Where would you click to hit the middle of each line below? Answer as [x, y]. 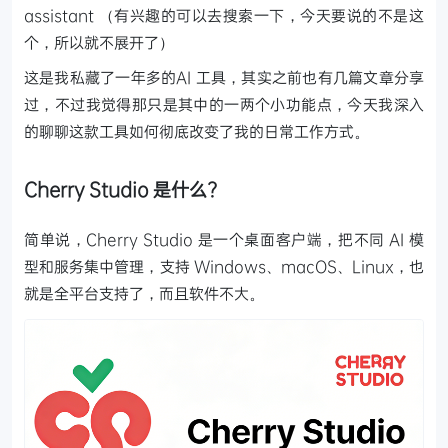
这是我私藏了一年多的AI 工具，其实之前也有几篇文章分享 [224, 77]
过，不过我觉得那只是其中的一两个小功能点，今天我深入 [224, 104]
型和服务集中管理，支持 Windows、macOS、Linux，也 [224, 266]
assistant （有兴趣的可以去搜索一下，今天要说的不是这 [224, 15]
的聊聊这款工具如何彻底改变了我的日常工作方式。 [196, 131]
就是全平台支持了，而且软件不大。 [144, 293]
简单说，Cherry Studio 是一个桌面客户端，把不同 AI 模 [224, 239]
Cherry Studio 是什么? [120, 189]
